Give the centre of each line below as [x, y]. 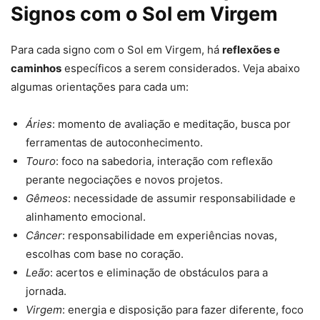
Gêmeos [47, 199]
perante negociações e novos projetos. [124, 180]
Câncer [44, 236]
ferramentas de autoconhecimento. [114, 143]
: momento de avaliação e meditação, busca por [171, 124]
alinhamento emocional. [86, 217]
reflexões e [251, 50]
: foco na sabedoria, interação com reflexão [164, 161]
